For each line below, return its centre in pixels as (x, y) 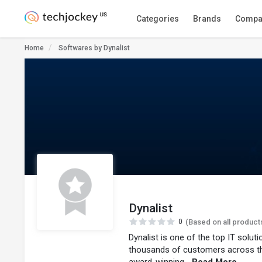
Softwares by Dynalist (94, 48)
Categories (157, 19)
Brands (207, 19)
